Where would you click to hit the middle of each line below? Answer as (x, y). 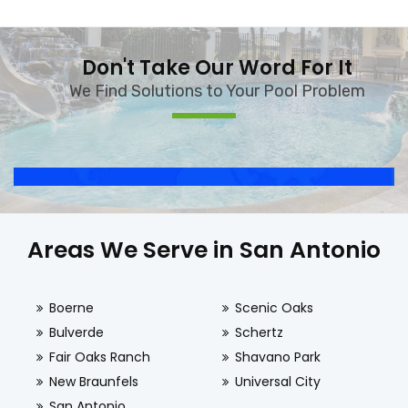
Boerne (71, 307)
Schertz (259, 332)
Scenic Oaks (274, 307)
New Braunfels (94, 381)
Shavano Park (277, 357)
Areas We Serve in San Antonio (204, 250)
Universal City (277, 381)
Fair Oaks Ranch (100, 357)
